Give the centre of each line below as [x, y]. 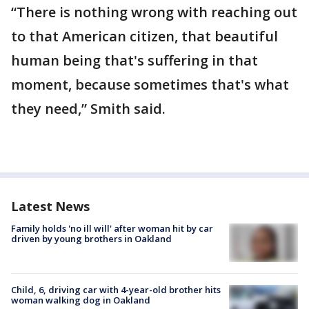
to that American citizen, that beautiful [144, 36]
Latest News [50, 206]
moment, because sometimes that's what [150, 84]
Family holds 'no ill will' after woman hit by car [112, 228]
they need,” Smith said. [88, 109]
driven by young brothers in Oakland [91, 239]
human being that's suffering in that [134, 60]
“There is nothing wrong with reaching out [154, 12]
